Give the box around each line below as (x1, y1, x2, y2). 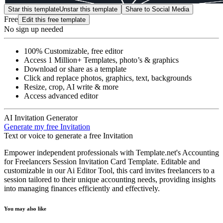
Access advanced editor (24, 91, 98, 100)
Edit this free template (22, 15, 86, 23)
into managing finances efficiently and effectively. (4, 184, 160, 193)
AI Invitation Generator (4, 113, 78, 122)
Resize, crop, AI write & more (24, 82, 118, 91)
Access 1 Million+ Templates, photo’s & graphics (24, 55, 179, 64)
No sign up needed (4, 24, 63, 33)
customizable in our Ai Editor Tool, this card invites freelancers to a (4, 166, 215, 175)
